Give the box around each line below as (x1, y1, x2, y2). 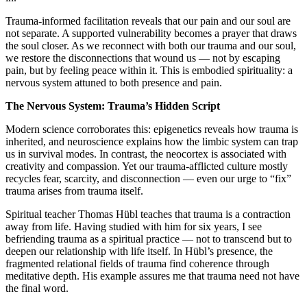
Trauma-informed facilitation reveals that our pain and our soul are (5, 15, 291, 27)
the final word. (5, 282, 69, 295)
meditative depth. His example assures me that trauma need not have (5, 270, 299, 282)
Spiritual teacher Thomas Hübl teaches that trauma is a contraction (5, 208, 291, 221)
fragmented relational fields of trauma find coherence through (5, 258, 269, 270)
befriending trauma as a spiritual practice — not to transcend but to (5, 233, 292, 245)
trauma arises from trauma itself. (5, 185, 143, 197)
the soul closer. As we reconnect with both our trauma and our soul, (5, 40, 296, 52)
